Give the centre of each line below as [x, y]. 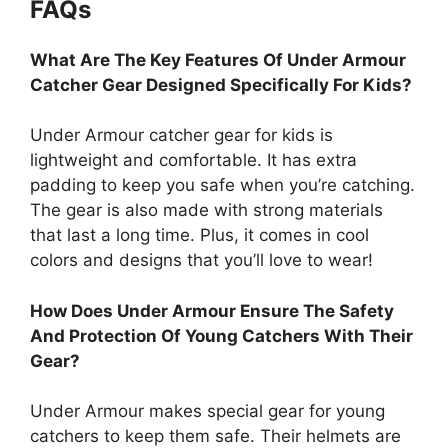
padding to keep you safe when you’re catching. [222, 185]
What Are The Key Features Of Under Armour [218, 59]
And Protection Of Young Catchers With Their [221, 335]
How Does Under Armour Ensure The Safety [212, 310]
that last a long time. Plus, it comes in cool [199, 235]
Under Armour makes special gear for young [207, 411]
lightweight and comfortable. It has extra [193, 160]
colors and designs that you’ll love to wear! [201, 260]
